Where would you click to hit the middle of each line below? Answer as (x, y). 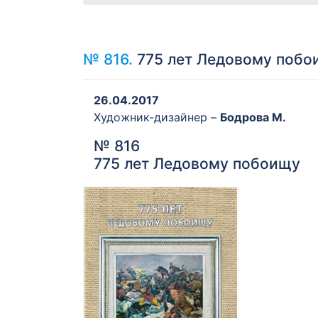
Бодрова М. (253, 117)
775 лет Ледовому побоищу (197, 164)
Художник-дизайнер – (157, 117)
